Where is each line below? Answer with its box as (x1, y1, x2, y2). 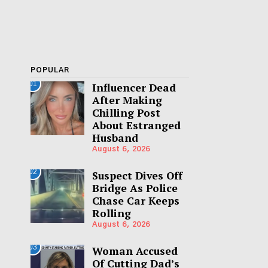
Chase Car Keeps (92, 194, 179, 208)
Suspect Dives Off (92, 169, 182, 183)
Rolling (92, 206, 131, 221)
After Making (92, 93, 162, 107)
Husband (92, 131, 138, 145)
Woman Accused (92, 244, 178, 258)
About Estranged (92, 118, 181, 132)
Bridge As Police (92, 181, 178, 196)
